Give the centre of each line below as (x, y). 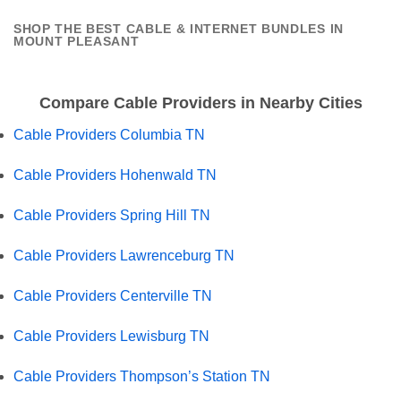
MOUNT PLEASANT (77, 42)
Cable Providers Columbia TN (109, 134)
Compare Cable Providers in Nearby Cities (200, 102)
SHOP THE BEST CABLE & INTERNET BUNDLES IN (179, 30)
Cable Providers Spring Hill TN (112, 215)
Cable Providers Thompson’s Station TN (142, 376)
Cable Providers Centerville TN (113, 295)
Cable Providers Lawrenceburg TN (124, 255)
